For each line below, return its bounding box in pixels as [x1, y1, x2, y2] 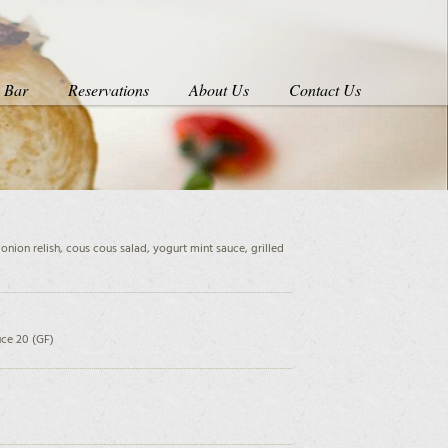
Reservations [67, 79, 149, 100]
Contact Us [288, 79, 361, 100]
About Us [188, 79, 249, 100]
